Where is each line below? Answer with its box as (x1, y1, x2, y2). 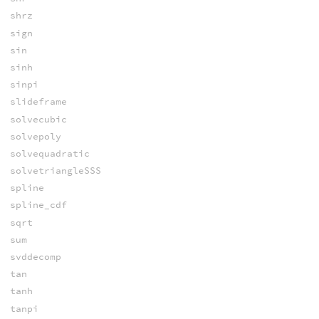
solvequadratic (9, 147, 90, 159)
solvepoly (9, 130, 61, 142)
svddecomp (9, 251, 61, 263)
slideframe (9, 95, 67, 108)
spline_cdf (9, 199, 67, 211)
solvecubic (9, 113, 67, 125)
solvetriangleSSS (9, 164, 101, 177)
